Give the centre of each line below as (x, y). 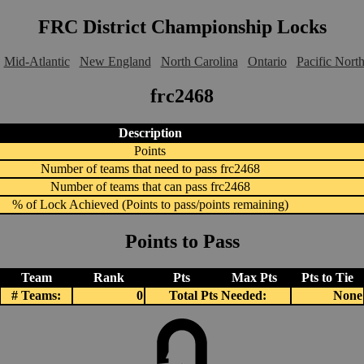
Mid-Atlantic (37, 61)
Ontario (267, 61)
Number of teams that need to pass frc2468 (150, 168)
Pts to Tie (327, 278)
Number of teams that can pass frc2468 (150, 186)
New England (115, 61)
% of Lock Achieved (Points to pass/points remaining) (150, 204)
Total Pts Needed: (218, 296)
